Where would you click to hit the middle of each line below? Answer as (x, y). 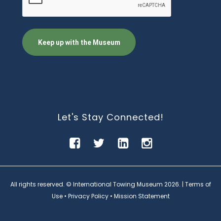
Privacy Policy (88, 196)
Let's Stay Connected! (110, 117)
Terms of (198, 184)
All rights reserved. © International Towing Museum (87, 184)
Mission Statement (142, 196)
